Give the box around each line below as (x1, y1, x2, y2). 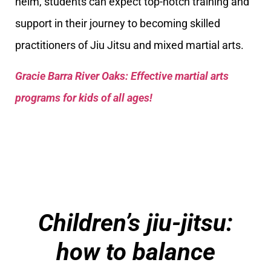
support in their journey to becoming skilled (15, 17, 220, 30)
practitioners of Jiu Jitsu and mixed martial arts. (15, 39, 244, 52)
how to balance (56, 238, 215, 267)
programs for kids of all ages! (15, 91, 152, 104)
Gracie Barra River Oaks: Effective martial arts (15, 69, 229, 82)
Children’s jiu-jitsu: (38, 209, 233, 238)
